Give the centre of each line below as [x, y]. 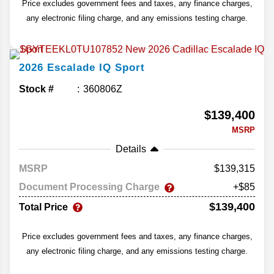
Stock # [36, 89]
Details [131, 149]
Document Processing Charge [89, 187]
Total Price [43, 207]
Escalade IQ [79, 68]
